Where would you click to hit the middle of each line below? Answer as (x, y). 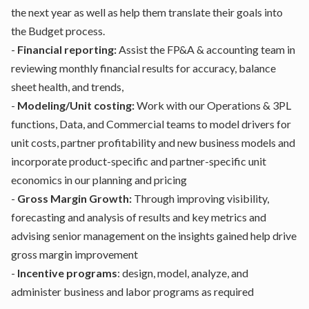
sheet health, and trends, (68, 87)
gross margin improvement (76, 254)
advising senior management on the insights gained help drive (154, 236)
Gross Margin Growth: (74, 198)
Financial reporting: (67, 49)
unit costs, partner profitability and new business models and (153, 142)
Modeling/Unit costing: (76, 105)
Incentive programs (67, 273)
